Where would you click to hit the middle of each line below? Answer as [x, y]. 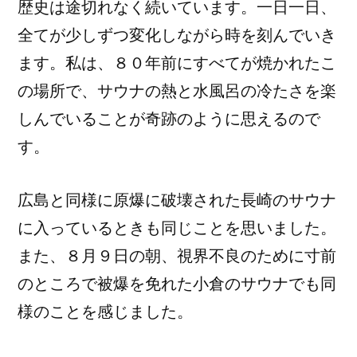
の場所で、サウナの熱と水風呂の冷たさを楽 [177, 91]
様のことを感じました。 [105, 312]
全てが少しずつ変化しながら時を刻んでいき [177, 35]
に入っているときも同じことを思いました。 [177, 228]
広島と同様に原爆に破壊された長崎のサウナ [177, 200]
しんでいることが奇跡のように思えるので [169, 119]
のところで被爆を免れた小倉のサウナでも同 [177, 284]
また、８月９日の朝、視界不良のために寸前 [177, 256]
